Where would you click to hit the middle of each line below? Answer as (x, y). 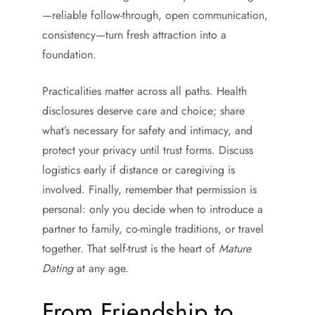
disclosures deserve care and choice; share (143, 111)
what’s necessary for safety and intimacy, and (147, 130)
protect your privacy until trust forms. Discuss (148, 150)
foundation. (69, 54)
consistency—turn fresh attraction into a (134, 35)
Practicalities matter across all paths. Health (144, 91)
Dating (58, 268)
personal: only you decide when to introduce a (153, 209)
